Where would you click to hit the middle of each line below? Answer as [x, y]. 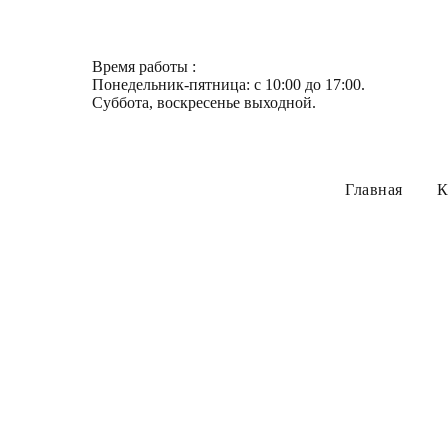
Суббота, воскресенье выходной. [204, 102]
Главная [374, 189]
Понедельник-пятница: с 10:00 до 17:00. [228, 84]
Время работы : [144, 66]
